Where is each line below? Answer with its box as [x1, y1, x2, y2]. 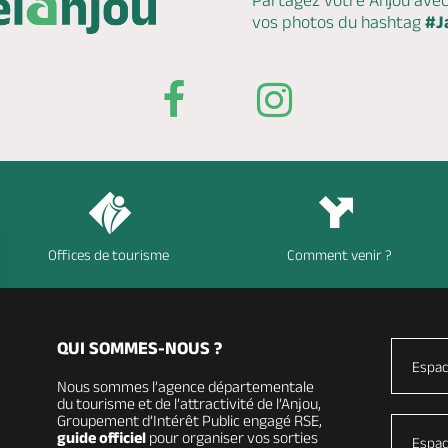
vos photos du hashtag [252, 12, 425, 33]
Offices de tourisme [48, 246, 170, 264]
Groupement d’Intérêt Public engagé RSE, [56, 412, 322, 430]
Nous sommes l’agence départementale [56, 378, 314, 396]
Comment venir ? [286, 246, 392, 264]
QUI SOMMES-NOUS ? [56, 338, 222, 359]
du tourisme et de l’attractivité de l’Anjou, [56, 395, 321, 413]
